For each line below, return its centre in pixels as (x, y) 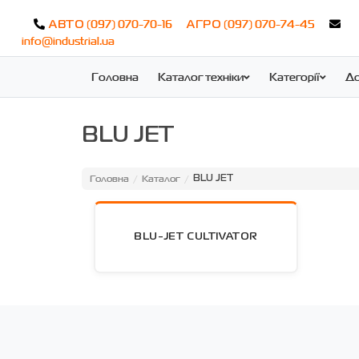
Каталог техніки (201, 77)
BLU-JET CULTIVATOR (196, 237)
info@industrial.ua (68, 41)
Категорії (294, 77)
